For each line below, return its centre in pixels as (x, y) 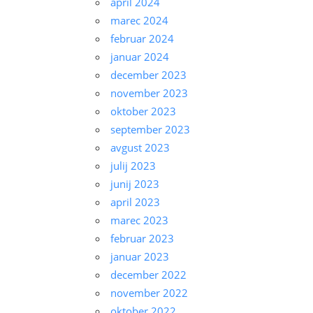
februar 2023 (142, 239)
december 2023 (148, 75)
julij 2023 (133, 166)
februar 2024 (142, 39)
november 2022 (149, 293)
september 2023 (150, 130)
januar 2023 (139, 257)
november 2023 (149, 93)
